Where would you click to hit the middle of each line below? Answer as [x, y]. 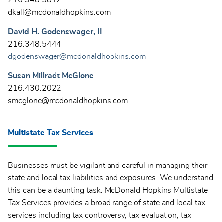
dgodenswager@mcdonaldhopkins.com [77, 56]
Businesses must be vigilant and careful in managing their [108, 165]
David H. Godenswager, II [55, 31]
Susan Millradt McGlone [51, 76]
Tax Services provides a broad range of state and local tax [107, 202]
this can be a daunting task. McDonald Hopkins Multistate [108, 190]
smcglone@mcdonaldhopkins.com [68, 100]
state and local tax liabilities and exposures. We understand [111, 178]
